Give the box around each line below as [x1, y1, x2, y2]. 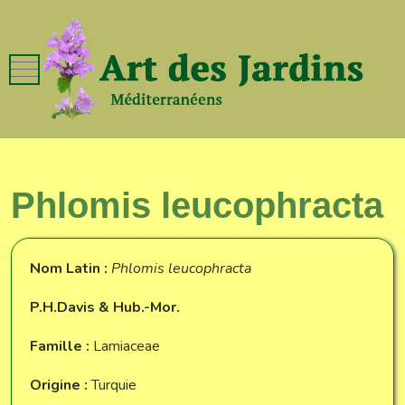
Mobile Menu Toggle [24, 58, 234, 79]
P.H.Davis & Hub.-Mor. [30, 297, 180, 317]
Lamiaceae [93, 335, 160, 356]
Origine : [30, 374, 88, 395]
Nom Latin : [30, 258, 111, 278]
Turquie [88, 374, 137, 395]
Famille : [30, 335, 93, 356]
